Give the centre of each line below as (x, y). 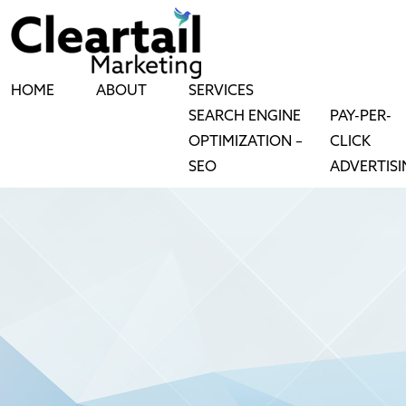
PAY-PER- (361, 116)
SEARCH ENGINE (245, 116)
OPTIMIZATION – (246, 142)
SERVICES (221, 91)
